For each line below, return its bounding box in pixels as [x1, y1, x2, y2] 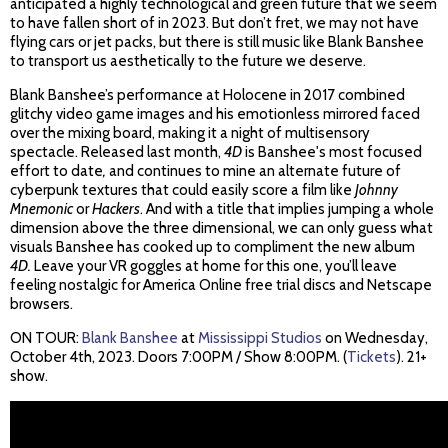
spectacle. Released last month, [10, 143, 224, 162]
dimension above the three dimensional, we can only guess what [10, 219, 433, 238]
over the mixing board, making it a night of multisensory [10, 124, 370, 143]
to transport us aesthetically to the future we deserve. [10, 52, 366, 71]
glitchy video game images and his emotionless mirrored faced [10, 105, 420, 124]
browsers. [10, 295, 73, 314]
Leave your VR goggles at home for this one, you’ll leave [31, 257, 397, 276]
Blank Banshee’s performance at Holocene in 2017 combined [10, 86, 405, 105]
